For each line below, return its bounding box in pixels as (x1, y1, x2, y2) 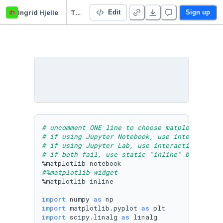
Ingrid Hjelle (18, 8, 58, 16)
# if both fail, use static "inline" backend (42, 150, 213, 159)
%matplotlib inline (42, 177, 117, 186)
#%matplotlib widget (42, 168, 121, 177)
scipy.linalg (66, 213, 121, 222)
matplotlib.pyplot (66, 204, 141, 213)
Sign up (186, 8, 210, 16)
